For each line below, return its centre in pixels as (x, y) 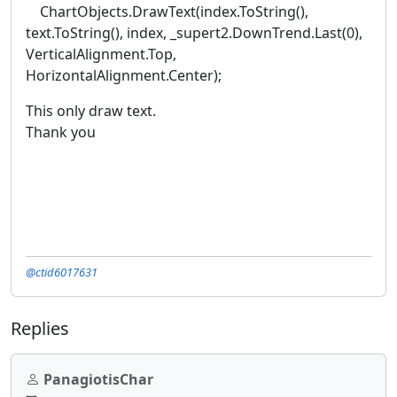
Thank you (61, 132)
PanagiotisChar (98, 379)
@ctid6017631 (62, 272)
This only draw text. (91, 110)
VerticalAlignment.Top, (101, 54)
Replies (40, 328)
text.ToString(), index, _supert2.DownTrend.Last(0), (194, 32)
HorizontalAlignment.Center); (124, 75)
